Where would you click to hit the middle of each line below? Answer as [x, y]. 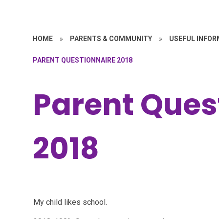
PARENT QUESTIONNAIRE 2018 [83, 60]
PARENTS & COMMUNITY [111, 38]
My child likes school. [70, 202]
